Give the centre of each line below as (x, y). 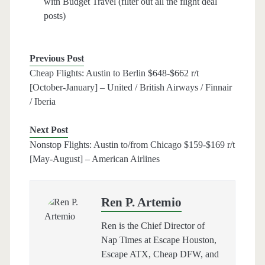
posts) (54, 16)
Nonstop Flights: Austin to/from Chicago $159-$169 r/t (132, 145)
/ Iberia (42, 102)
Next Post (49, 130)
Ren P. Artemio (141, 203)
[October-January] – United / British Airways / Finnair (130, 88)
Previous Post (56, 59)
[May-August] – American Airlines (94, 159)
